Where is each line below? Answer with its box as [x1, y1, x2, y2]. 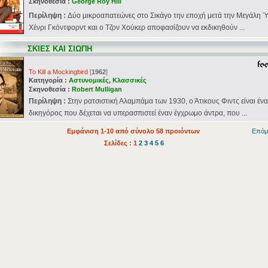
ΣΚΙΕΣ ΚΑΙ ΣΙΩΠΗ [28, 44, 92, 53]
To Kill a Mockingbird [29, 68, 88, 75]
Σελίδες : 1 [104, 139, 139, 147]
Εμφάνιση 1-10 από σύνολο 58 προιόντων [67, 127, 200, 135]
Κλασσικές [112, 77, 147, 84]
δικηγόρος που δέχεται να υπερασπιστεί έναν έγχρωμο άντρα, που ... [29, 109, 247, 117]
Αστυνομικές [69, 77, 109, 84]
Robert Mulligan [72, 86, 122, 93]
